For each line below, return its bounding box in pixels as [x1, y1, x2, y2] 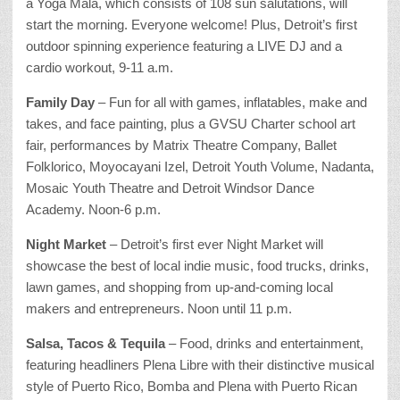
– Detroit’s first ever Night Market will [106, 237, 323, 253]
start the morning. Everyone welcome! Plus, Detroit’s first [26, 17, 357, 33]
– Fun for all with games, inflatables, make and [95, 95, 367, 111]
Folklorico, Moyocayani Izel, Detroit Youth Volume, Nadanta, [26, 159, 374, 175]
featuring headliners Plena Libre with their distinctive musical [26, 357, 374, 373]
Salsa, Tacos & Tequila [26, 336, 165, 352]
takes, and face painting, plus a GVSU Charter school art [26, 116, 355, 132]
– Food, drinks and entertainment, [165, 336, 363, 352]
